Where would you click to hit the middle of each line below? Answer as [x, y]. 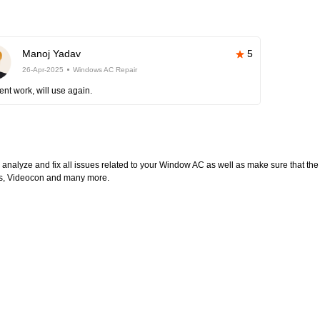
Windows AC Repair [105, 70]
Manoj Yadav [52, 54]
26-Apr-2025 [43, 70]
